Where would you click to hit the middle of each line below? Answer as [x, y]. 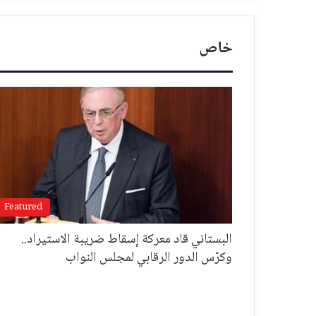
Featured [23, 208]
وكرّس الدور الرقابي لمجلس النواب [149, 259]
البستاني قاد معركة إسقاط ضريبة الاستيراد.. [127, 240]
